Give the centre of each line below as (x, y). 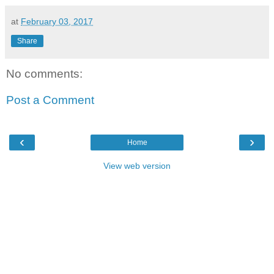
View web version (137, 165)
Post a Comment (50, 100)
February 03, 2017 (57, 21)
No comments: (44, 73)
